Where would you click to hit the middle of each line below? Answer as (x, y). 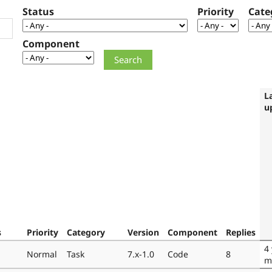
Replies (241, 232)
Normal (42, 254)
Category (86, 232)
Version (143, 232)
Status (38, 12)
